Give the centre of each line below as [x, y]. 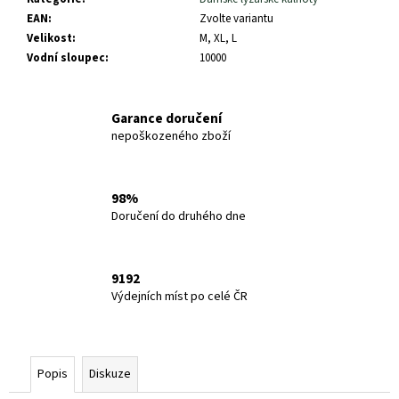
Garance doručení [167, 119]
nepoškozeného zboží [171, 137]
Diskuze [110, 374]
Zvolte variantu [236, 18]
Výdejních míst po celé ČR [179, 297]
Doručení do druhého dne [179, 217]
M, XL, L [218, 38]
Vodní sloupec [66, 57]
